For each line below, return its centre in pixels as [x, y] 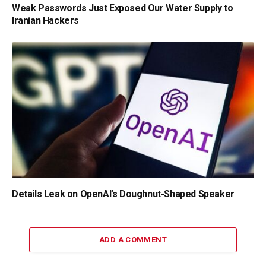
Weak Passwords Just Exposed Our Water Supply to [123, 8]
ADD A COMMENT [133, 240]
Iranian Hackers [45, 20]
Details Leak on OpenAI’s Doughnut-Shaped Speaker [123, 194]
